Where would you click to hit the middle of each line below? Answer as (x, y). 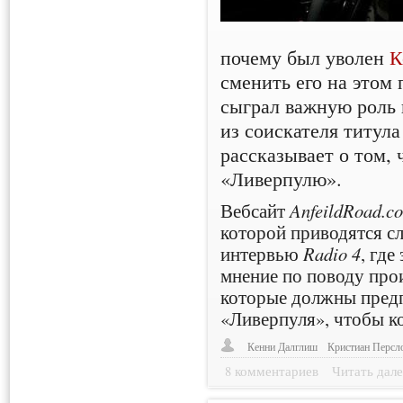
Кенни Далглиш (283, 346)
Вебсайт (255, 210)
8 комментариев (272, 371)
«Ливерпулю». (282, 178)
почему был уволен (305, 56)
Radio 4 (332, 253)
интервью (262, 253)
